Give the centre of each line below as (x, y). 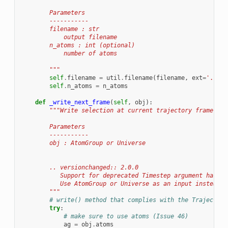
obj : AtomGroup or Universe (83, 143)
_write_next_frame (79, 103)
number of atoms (69, 54)
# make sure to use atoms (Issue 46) (126, 217)
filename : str (60, 29)
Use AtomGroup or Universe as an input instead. (122, 184)
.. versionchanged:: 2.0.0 (79, 168)
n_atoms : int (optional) (78, 46)
